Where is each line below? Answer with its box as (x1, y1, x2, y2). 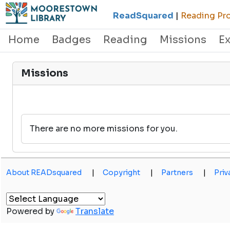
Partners (161, 168, 193, 177)
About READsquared (6, 168, 82, 177)
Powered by (6, 206, 56, 217)
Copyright (103, 168, 140, 177)
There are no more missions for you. (30, 123, 178, 134)
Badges (52, 33, 91, 46)
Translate (75, 206, 114, 217)
